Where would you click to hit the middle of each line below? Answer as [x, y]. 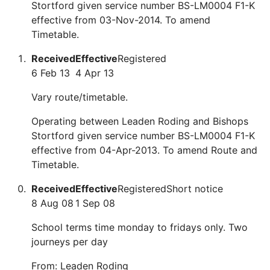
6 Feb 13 [51, 73]
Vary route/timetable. [80, 97]
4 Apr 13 [95, 73]
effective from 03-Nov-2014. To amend [121, 20]
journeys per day [70, 242]
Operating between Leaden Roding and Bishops [140, 121]
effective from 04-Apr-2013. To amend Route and [144, 150]
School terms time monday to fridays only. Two [140, 227]
